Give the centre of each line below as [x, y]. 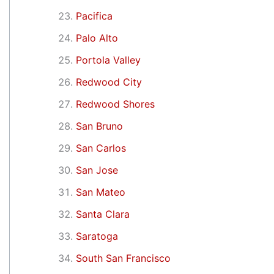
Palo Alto [97, 38]
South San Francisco [123, 258]
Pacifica [94, 16]
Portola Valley [108, 60]
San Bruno [99, 126]
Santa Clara [103, 214]
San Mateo [101, 192]
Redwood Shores [115, 104]
